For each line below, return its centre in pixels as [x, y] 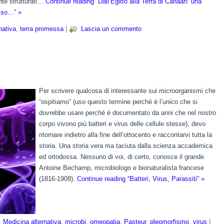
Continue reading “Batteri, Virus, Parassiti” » [141, 179]
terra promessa [42, 29]
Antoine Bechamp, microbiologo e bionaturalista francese [121, 168]
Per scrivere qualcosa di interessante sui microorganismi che [127, 91]
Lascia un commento [111, 29]
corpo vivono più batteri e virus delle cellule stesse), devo [122, 124]
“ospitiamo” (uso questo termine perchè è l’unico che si [118, 102]
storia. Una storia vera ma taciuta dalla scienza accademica [126, 146]
